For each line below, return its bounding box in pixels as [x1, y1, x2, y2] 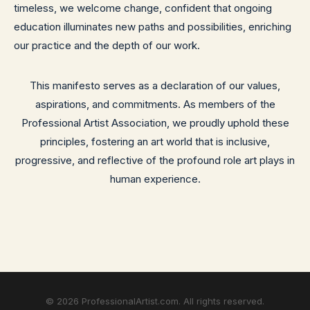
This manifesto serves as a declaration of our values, [30, 79, 280, 92]
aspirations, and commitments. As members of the [35, 98, 275, 111]
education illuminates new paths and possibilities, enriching [14, 20, 291, 33]
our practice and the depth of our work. [14, 39, 200, 52]
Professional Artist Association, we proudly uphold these [21, 116, 289, 129]
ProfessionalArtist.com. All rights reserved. [79, 295, 264, 307]
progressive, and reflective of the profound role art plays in [15, 154, 295, 167]
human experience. [109, 172, 201, 185]
